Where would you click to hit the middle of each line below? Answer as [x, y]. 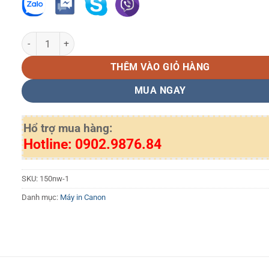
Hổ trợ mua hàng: [68, 129]
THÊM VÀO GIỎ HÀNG [160, 68]
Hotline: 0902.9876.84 [92, 145]
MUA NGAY [160, 91]
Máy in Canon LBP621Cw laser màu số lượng [105, 38]
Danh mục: [41, 198]
